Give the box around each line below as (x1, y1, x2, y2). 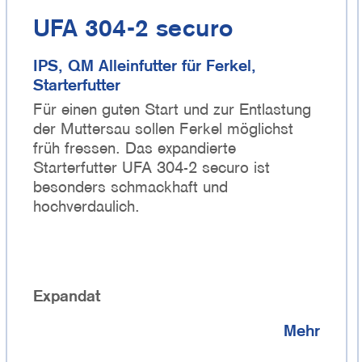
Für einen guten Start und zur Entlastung (33, 99, 311, 119)
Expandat (33, 285, 100, 305)
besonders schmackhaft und (33, 176, 228, 196)
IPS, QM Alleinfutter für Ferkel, (33, 55, 256, 75)
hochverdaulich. (33, 196, 140, 216)
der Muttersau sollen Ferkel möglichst (33, 118, 293, 138)
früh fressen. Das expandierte (33, 137, 236, 158)
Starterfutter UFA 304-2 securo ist (33, 157, 270, 177)
